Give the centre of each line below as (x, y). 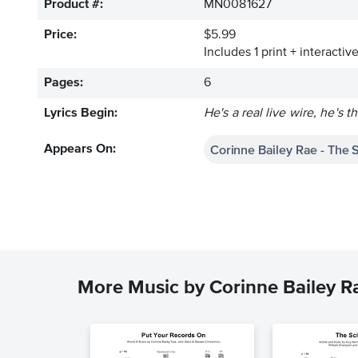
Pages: (64, 83)
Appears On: (80, 149)
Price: (60, 35)
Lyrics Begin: (81, 113)
